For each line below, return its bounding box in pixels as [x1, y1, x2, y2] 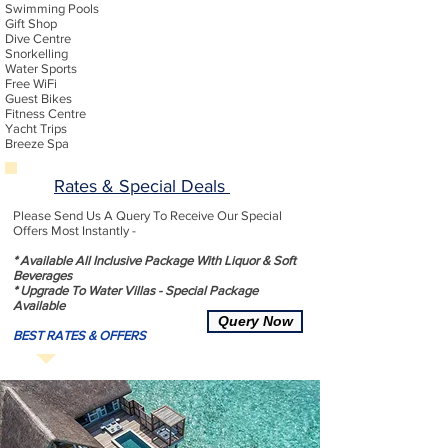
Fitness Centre [5, 106, 86, 121]
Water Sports [5, 61, 77, 76]
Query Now [217, 314, 293, 329]
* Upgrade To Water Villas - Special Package [13, 283, 258, 298]
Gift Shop [5, 16, 57, 31]
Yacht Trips [5, 121, 67, 136]
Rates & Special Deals [54, 176, 230, 196]
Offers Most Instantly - [13, 223, 139, 238]
